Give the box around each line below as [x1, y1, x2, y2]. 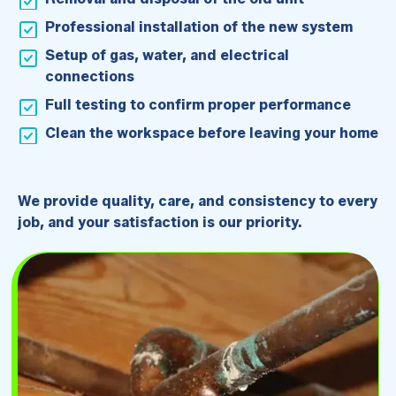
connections [45, 68, 135, 86]
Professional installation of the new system [45, 19, 354, 36]
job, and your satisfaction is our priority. [17, 213, 302, 231]
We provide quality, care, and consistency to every [17, 192, 377, 209]
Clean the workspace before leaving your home [45, 124, 379, 141]
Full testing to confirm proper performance [45, 96, 352, 113]
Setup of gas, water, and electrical [45, 47, 290, 65]
